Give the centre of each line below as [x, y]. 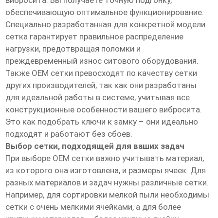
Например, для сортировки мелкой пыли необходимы [108, 195]
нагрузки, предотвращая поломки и [73, 49]
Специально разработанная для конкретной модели [106, 25]
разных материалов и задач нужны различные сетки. [107, 183]
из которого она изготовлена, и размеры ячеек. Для [106, 171]
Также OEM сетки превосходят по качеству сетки [101, 73]
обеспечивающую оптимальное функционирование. [105, 12]
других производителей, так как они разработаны [101, 85]
